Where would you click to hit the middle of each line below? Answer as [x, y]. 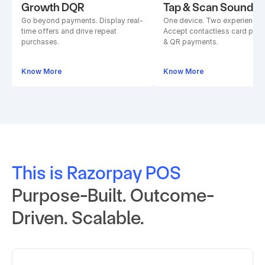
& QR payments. [191, 42]
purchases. [40, 42]
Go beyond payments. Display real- [82, 20]
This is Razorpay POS [96, 173]
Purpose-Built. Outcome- [113, 195]
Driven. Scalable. [78, 218]
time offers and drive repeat [69, 31]
